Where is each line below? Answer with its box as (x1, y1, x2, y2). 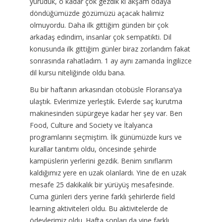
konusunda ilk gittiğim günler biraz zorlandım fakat (29, 44, 190, 54)
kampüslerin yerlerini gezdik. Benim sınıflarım (29, 156, 172, 166)
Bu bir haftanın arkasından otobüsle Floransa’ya (29, 84, 182, 94)
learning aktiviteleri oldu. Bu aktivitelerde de (29, 203, 168, 213)
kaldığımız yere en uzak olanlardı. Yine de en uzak (29, 167, 186, 177)
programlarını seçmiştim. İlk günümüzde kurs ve (29, 132, 182, 142)
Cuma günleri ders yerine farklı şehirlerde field (29, 191, 175, 201)
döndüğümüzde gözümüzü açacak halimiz (29, 8, 164, 18)
